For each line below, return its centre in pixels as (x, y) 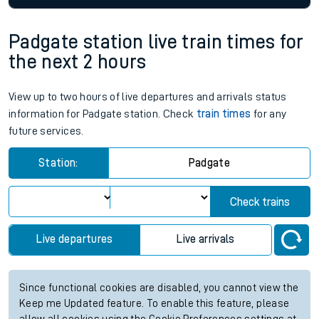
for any (269, 114)
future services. (46, 131)
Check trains (260, 203)
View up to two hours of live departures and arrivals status (148, 97)
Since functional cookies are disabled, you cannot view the (159, 288)
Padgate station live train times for (156, 42)
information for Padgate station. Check (103, 114)
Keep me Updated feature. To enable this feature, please (155, 304)
